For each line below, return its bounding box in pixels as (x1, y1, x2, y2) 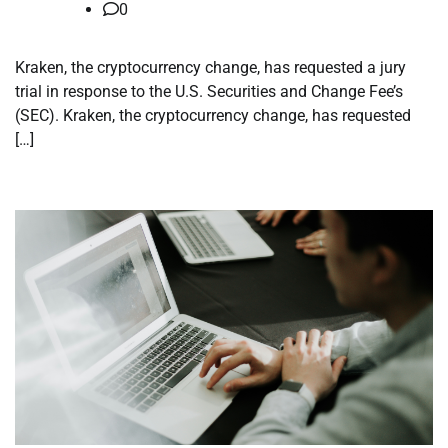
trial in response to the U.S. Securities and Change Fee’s (15, 82, 403, 102)
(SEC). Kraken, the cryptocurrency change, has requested (15, 106, 411, 126)
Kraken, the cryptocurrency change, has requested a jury (15, 58, 406, 78)
